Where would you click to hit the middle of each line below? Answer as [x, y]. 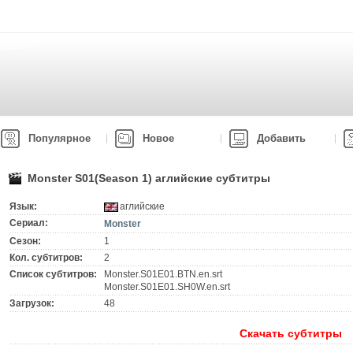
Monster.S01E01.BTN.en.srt [163, 274]
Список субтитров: [53, 274]
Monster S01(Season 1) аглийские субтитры [149, 178]
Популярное [59, 138]
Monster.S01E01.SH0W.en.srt [167, 287]
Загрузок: [32, 303]
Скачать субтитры [290, 333]
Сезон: [25, 241]
